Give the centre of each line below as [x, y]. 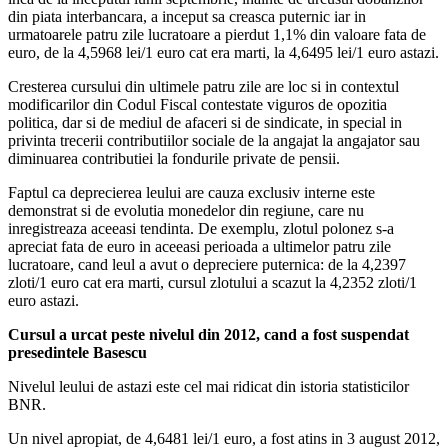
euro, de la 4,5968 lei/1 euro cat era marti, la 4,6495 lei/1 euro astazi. [223, 53]
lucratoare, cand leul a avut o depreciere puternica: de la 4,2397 [207, 265]
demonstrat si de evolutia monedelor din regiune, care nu [186, 211]
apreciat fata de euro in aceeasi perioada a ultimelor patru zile [199, 247]
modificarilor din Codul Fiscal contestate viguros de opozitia [197, 105]
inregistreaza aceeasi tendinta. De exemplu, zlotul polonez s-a [201, 229]
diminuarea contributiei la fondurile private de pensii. [174, 159]
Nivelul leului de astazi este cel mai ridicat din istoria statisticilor [208, 387]
